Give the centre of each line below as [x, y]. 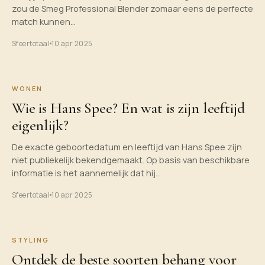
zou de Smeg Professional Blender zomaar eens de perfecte [132, 9]
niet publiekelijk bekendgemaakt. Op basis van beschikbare [131, 160]
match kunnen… [44, 22]
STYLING [30, 240]
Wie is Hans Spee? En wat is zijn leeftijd [128, 108]
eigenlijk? [40, 125]
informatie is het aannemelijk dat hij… [86, 173]
